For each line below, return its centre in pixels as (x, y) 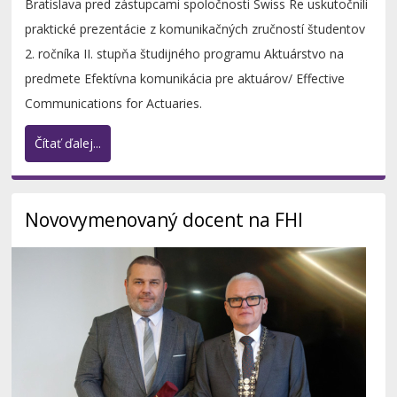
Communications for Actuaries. (114, 104)
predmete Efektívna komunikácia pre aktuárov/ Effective (185, 79)
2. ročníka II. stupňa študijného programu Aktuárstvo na (185, 54)
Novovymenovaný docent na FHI (164, 220)
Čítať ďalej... (68, 144)
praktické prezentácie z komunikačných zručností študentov (195, 29)
